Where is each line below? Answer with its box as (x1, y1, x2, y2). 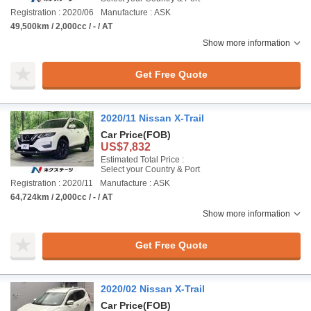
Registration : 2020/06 (10, 8, 94, 17)
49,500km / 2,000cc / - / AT (10, 22, 112, 31)
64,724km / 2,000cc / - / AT (10, 192, 112, 202)
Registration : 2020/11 (10, 178, 93, 188)
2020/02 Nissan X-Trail (101, 283, 205, 294)
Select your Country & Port (101, 165, 200, 174)
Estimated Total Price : (101, 155, 184, 165)
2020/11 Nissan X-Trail (101, 112, 204, 124)
